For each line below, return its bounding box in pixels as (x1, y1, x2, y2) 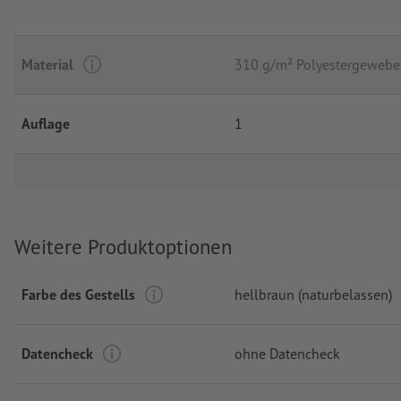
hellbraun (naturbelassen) (235, 285, 392, 303)
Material (21, 55, 73, 74)
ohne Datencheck (235, 344, 340, 363)
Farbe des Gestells (21, 285, 135, 303)
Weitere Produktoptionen (14, 234, 232, 260)
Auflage (21, 115, 70, 133)
